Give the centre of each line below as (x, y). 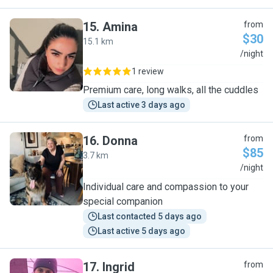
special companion (123, 201)
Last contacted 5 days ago (150, 216)
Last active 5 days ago (141, 231)
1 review (148, 71)
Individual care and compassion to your (166, 187)
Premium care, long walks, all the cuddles (171, 90)
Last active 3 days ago (141, 105)
